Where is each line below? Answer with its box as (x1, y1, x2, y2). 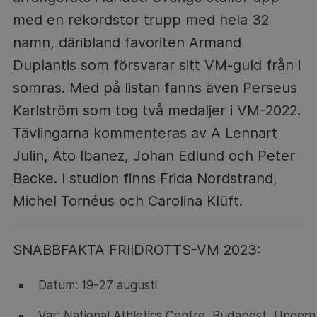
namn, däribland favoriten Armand (12, 33, 241, 51)
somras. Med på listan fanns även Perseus (12, 79, 297, 96)
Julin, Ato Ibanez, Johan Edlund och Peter (12, 146, 295, 164)
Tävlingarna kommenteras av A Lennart (12, 124, 277, 142)
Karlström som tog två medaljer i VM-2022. (12, 101, 301, 119)
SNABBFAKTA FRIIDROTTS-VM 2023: (12, 241, 261, 258)
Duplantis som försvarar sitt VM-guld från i (12, 56, 301, 74)
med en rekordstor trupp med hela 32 (12, 11, 269, 28)
